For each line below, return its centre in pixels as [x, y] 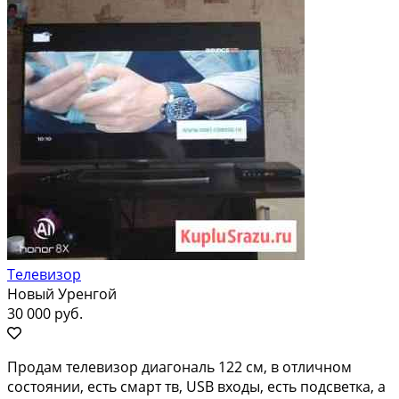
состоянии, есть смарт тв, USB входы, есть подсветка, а [196, 386]
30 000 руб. [45, 313]
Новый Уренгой [62, 293]
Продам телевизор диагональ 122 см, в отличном [179, 366]
